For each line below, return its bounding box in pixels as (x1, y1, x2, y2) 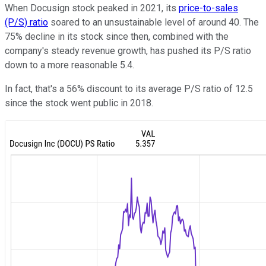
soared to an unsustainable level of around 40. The (48, 17, 259, 28)
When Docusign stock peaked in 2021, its (5, 2, 179, 14)
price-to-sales (179, 2, 238, 14)
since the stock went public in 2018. (5, 97, 156, 109)
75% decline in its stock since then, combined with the (5, 31, 229, 43)
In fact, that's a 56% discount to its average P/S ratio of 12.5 (5, 83, 253, 95)
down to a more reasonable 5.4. (5, 59, 134, 71)
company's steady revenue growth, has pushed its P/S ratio (5, 45, 251, 57)
